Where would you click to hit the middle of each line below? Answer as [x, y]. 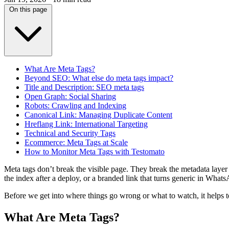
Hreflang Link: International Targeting [86, 124]
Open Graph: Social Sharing [70, 96]
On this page [28, 9]
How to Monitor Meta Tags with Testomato [95, 152]
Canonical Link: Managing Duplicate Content [98, 115]
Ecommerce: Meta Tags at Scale [76, 142]
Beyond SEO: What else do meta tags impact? [99, 78]
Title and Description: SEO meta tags [84, 87]
